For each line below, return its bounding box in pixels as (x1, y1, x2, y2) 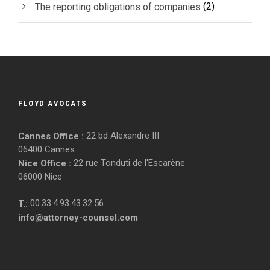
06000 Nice (18, 171, 62, 182)
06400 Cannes (18, 143, 75, 155)
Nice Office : (18, 157, 71, 169)
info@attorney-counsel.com (18, 212, 138, 223)
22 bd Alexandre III (84, 130, 159, 141)
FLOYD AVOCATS (18, 98, 87, 108)
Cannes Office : (18, 130, 84, 142)
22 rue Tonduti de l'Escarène (71, 157, 185, 168)
